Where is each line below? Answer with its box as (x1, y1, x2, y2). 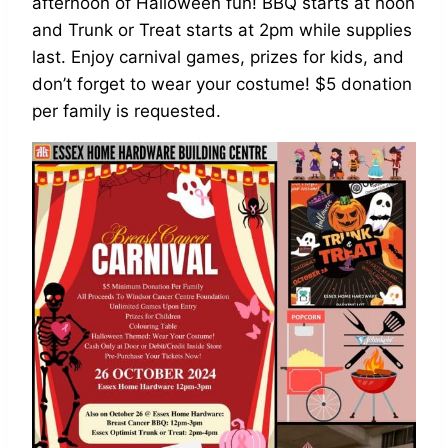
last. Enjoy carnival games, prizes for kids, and (32, 47, 404, 67)
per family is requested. (32, 101, 221, 121)
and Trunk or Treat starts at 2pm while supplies (32, 20, 412, 40)
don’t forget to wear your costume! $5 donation (32, 74, 412, 94)
